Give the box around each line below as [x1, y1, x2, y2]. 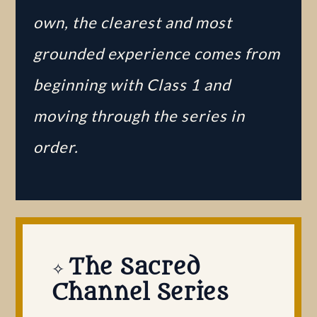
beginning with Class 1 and [33, 75, 231, 94]
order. [33, 137, 79, 156]
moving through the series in [33, 106, 245, 125]
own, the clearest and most [33, 13, 232, 32]
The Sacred [69, 254, 200, 281]
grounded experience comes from [33, 44, 280, 63]
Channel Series [52, 279, 228, 306]
